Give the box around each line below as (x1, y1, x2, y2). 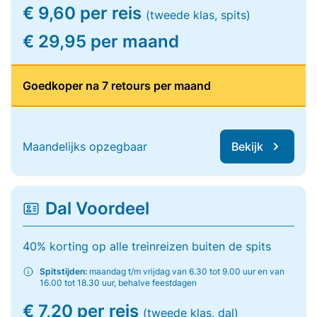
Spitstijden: (40, 266, 87, 277)
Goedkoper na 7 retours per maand (23, 79, 211, 93)
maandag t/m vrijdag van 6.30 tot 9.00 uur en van (87, 266, 284, 277)
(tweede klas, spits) (146, 8, 250, 22)
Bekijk (231, 139, 263, 154)
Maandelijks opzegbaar (23, 139, 147, 154)
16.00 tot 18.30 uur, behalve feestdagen (40, 277, 197, 288)
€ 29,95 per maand (23, 31, 179, 52)
